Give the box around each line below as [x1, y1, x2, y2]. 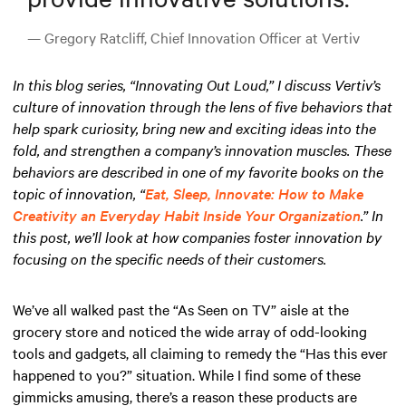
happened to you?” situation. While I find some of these [13, 364, 361, 385]
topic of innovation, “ [13, 183, 145, 204]
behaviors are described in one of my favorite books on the [13, 161, 383, 182]
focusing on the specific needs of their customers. [13, 248, 326, 269]
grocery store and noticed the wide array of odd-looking [13, 321, 367, 342]
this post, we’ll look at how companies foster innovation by [13, 227, 382, 247]
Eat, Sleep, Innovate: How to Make [145, 183, 363, 204]
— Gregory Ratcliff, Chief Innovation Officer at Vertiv [27, 27, 360, 48]
